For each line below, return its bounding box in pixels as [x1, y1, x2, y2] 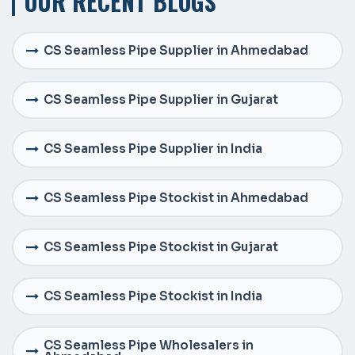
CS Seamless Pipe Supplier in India [44, 141, 262, 157]
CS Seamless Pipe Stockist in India [44, 288, 262, 304]
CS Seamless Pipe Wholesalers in [44, 337, 254, 353]
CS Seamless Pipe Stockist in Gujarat [44, 239, 278, 255]
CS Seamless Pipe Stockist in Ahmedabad [44, 190, 308, 206]
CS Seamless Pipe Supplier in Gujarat [44, 92, 278, 108]
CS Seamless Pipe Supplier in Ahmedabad [44, 43, 308, 59]
